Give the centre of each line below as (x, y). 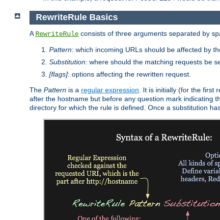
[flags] (58, 74)
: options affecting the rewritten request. (129, 74)
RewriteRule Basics (77, 17)
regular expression (110, 90)
